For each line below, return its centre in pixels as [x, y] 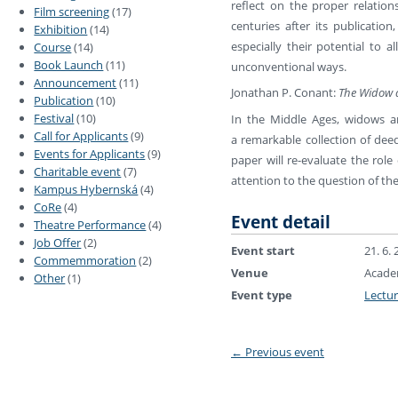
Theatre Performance [90, 225]
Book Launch [69, 65]
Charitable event [78, 172]
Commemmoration [85, 261]
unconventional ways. [289, 66]
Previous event [283, 352]
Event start [263, 251]
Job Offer [58, 243]
